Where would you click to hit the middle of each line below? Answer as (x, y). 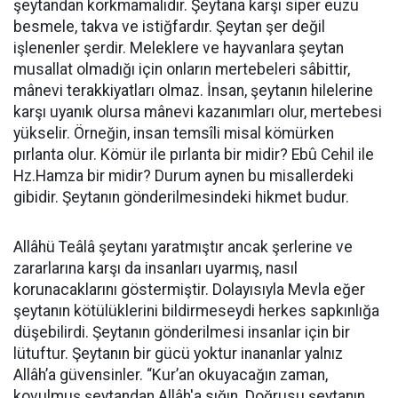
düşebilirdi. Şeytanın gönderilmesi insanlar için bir (182, 332)
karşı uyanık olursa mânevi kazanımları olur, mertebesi (198, 112)
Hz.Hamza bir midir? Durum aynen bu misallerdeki (183, 176)
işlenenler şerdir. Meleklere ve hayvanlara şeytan (179, 48)
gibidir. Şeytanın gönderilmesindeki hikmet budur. (181, 197)
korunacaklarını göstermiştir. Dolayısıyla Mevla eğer (189, 290)
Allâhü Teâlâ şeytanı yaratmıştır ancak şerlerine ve (183, 247)
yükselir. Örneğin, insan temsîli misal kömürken (174, 133)
